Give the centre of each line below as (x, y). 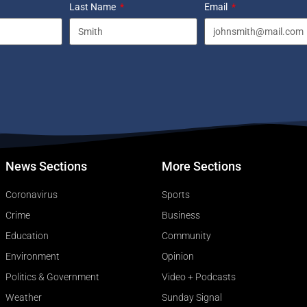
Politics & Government (52, 277)
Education (27, 236)
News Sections (46, 167)
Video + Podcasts (199, 277)
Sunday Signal (192, 298)
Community (186, 236)
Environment (33, 257)
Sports (176, 195)
